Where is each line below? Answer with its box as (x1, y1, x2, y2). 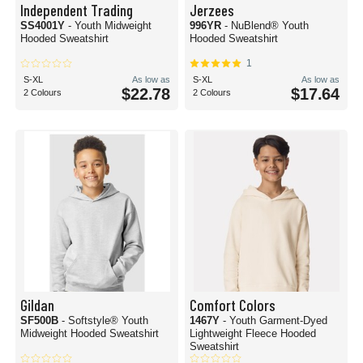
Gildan (20, 295, 54, 314)
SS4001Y (20, 19, 68, 32)
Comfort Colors (190, 295, 275, 314)
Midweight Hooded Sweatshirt (20, 327, 159, 340)
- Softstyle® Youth (62, 314, 148, 327)
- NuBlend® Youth (224, 19, 309, 32)
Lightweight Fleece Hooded (190, 327, 316, 340)
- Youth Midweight (68, 19, 152, 32)
